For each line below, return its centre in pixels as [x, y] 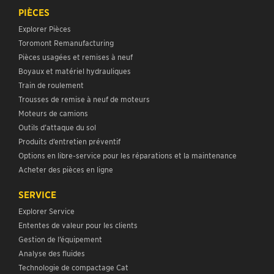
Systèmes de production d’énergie [77, 267]
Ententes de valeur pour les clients [80, 196]
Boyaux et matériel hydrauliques [75, 42]
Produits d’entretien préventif [69, 113]
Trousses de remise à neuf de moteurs [84, 70]
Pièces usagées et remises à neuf [76, 28]
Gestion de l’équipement [60, 210]
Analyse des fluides [52, 224]
